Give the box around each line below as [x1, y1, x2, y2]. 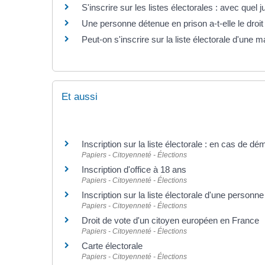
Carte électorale [81, 240, 143, 251]
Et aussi [61, 91, 98, 102]
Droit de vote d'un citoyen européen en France [81, 215, 259, 225]
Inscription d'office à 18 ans [81, 164, 186, 174]
